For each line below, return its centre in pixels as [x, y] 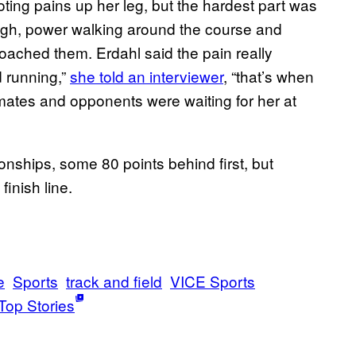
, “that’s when [269, 76]
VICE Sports [213, 281]
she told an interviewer [147, 76]
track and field [114, 281]
